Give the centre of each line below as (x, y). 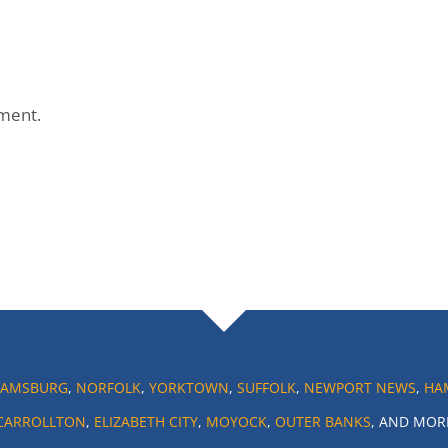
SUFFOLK (266, 387)
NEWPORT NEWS (359, 387)
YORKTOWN (188, 387)
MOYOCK (236, 421)
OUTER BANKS (322, 421)
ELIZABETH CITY (145, 421)
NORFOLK (108, 387)
